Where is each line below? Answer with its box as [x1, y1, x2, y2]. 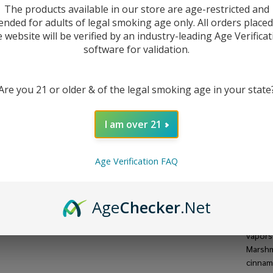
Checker [119, 197, 180, 219]
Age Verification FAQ [95, 155, 178, 168]
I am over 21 [104, 117, 161, 131]
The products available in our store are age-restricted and [4, 2, 269, 16]
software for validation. [83, 42, 190, 56]
